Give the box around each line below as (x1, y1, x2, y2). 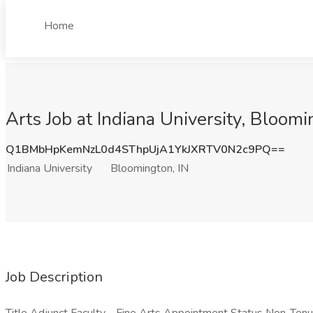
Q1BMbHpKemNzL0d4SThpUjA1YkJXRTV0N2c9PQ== (6, 142, 285, 157)
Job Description (6, 268, 103, 286)
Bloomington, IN (110, 161, 189, 176)
